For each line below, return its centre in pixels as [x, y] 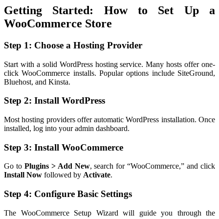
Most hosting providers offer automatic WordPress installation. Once [109, 120]
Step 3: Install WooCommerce [64, 147]
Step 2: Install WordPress [55, 101]
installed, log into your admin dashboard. [67, 129]
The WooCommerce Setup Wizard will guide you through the [109, 213]
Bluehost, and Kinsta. [37, 82]
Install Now [23, 175]
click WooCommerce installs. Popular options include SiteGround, [109, 73]
